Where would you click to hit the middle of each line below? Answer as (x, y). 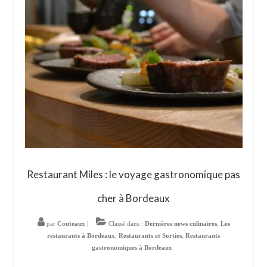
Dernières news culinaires (181, 224)
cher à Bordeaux (133, 198)
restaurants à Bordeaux (81, 236)
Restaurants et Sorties (150, 236)
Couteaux (71, 224)
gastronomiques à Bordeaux (132, 248)
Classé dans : (125, 224)
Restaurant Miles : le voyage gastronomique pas (133, 175)
